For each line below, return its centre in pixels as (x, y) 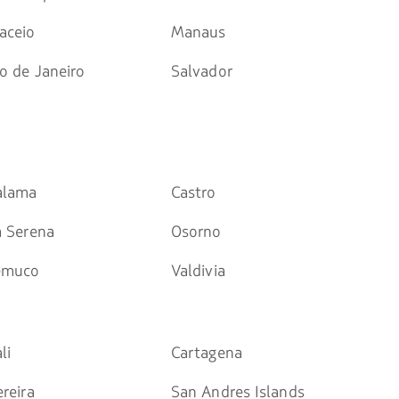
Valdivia (198, 271)
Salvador (201, 71)
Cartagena (206, 353)
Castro (193, 192)
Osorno (196, 232)
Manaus (198, 32)
